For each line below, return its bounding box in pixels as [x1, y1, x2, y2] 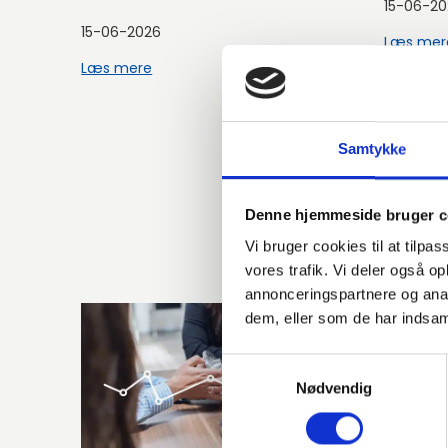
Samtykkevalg [221, 356, 317, 374]
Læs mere [81, 57, 153, 78]
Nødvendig [295, 379, 373, 397]
